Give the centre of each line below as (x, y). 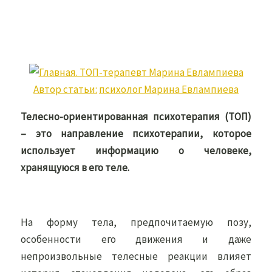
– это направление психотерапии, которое (136, 134)
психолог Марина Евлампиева (169, 89)
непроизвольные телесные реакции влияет (136, 256)
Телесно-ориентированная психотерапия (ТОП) (136, 117)
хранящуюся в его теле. (76, 168)
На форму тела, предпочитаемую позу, (136, 222)
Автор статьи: (65, 89)
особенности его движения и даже (136, 239)
